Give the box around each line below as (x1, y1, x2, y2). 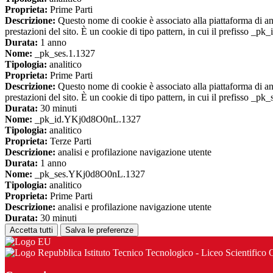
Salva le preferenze (65, 225, 133, 235)
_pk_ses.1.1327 (32, 48, 95, 58)
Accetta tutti (10, 225, 53, 235)
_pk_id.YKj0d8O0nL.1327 (32, 113, 141, 124)
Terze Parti (48, 135, 91, 146)
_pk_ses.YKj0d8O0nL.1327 (32, 168, 145, 179)
